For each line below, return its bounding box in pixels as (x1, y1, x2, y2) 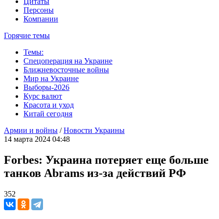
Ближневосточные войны (23, 66, 109, 74)
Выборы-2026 (23, 83, 69, 91)
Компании (23, 15, 58, 23)
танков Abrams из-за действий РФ (4, 166, 186, 179)
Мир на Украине (23, 74, 79, 83)
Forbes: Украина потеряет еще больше (4, 153, 209, 166)
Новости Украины (64, 126, 125, 134)
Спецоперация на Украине (23, 57, 112, 65)
